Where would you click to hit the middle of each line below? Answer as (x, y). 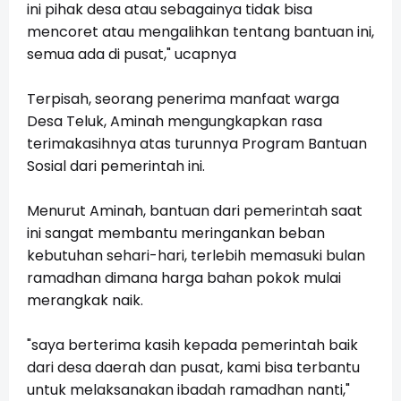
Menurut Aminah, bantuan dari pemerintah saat (195, 211)
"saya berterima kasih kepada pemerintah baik (192, 346)
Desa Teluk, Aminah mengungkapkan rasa (175, 122)
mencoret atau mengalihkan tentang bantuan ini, (200, 32)
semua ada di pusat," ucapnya (132, 55)
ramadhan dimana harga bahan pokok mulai (184, 278)
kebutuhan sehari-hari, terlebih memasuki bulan (196, 256)
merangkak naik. (87, 301)
